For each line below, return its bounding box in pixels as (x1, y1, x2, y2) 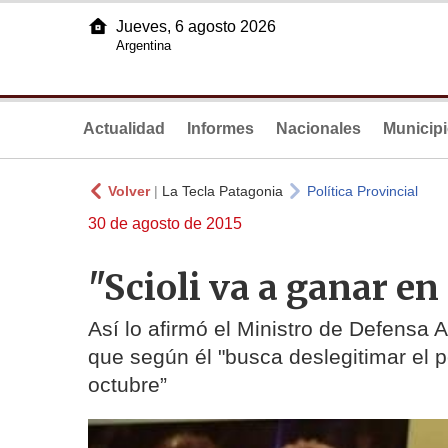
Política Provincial (307, 183, 418, 199)
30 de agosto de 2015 (88, 215, 242, 232)
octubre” (88, 373, 167, 397)
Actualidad (83, 120, 165, 137)
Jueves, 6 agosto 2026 (116, 18, 276, 35)
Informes (187, 120, 254, 137)
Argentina (116, 38, 171, 53)
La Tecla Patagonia (162, 183, 283, 199)
